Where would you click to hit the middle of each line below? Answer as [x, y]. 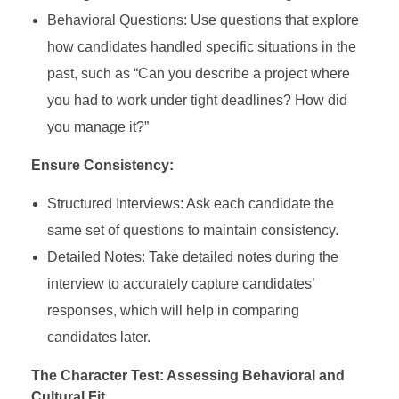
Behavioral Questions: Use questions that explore [203, 20]
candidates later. [98, 338]
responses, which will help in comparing [173, 311]
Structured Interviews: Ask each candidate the [190, 204]
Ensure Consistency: [102, 166]
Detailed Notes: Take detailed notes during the [192, 257]
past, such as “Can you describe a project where [198, 74]
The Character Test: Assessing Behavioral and [188, 376]
